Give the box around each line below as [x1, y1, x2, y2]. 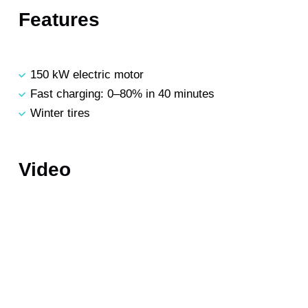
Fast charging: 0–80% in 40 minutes [30, 87, 214, 101]
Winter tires [30, 107, 90, 120]
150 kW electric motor [30, 68, 144, 82]
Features [19, 9, 100, 31]
